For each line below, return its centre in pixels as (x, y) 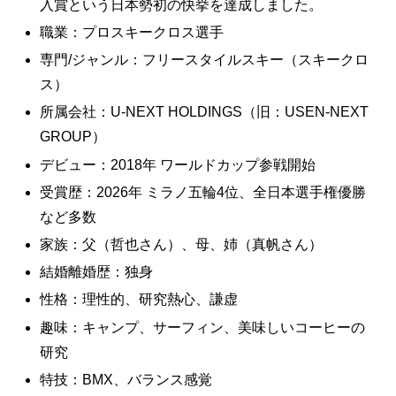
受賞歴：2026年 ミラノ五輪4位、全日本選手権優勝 (203, 192)
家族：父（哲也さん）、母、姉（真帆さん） (182, 244)
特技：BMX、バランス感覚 (126, 379)
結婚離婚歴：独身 (97, 272)
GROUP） (73, 137)
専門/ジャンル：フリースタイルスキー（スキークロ (205, 60)
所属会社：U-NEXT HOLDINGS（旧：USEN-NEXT (205, 112)
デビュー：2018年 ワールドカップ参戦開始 (178, 164)
